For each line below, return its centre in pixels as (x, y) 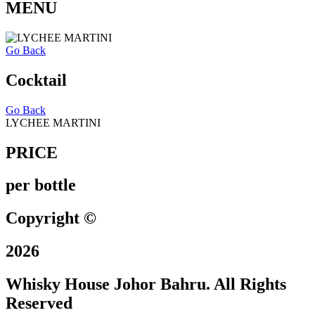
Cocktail (36, 80)
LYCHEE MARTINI (53, 122)
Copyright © (51, 218)
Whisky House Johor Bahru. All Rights (146, 284)
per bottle (41, 185)
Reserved (39, 303)
